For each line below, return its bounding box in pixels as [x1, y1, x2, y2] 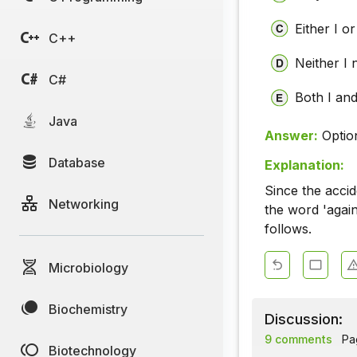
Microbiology [49, 259, 128, 276]
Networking [49, 195, 119, 212]
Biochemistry [49, 300, 127, 317]
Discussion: [265, 310, 343, 328]
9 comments [265, 332, 332, 347]
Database [49, 154, 105, 171]
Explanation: [265, 157, 344, 174]
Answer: [265, 127, 318, 143]
